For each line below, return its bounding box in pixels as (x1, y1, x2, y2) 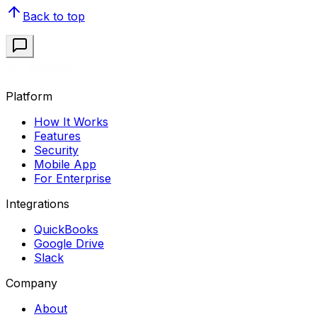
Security (34, 143, 79, 158)
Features (34, 129, 81, 144)
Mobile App (34, 157, 96, 172)
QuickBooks (34, 222, 98, 237)
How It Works (34, 115, 108, 129)
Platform (6, 89, 52, 104)
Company (6, 276, 57, 291)
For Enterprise (34, 171, 111, 186)
